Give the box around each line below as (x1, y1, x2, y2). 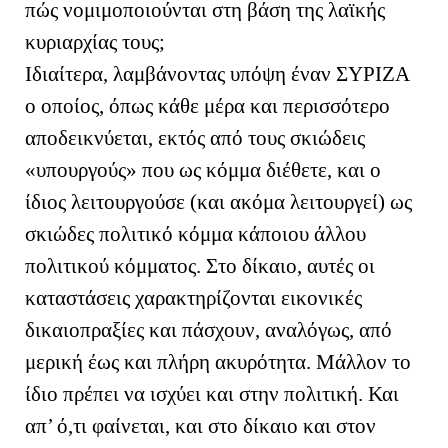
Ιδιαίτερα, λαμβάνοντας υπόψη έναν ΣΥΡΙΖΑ (25, 61, 409, 86)
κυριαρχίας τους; (25, 29, 165, 54)
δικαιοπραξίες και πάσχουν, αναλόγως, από (25, 317, 392, 342)
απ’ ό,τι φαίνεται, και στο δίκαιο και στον (25, 413, 376, 438)
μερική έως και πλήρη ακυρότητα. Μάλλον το (25, 349, 411, 374)
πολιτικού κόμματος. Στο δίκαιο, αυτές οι (25, 253, 375, 278)
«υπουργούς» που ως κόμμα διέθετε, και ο (25, 157, 381, 182)
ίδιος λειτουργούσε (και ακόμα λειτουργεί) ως (25, 189, 412, 214)
